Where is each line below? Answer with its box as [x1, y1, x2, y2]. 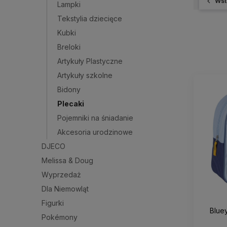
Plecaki [57, 99, 84, 108]
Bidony [57, 85, 81, 94]
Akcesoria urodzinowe [57, 127, 133, 136]
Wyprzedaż [42, 170, 81, 179]
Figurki [42, 198, 64, 207]
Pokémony [42, 212, 78, 221]
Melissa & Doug [42, 156, 93, 165]
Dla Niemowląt [42, 184, 89, 193]
